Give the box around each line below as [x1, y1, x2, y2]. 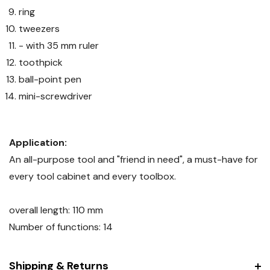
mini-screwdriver [19, 89, 93, 102]
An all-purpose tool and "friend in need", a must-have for [9, 152, 258, 166]
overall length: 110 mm [9, 203, 103, 216]
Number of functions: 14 [9, 220, 113, 233]
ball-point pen [19, 72, 82, 86]
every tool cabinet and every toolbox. [9, 169, 176, 183]
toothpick [19, 55, 63, 69]
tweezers [19, 22, 60, 35]
